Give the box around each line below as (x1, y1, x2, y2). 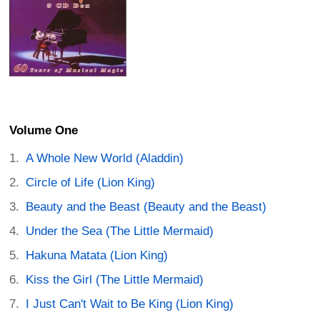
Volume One (9, 123, 78, 137)
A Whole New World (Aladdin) (26, 151, 184, 165)
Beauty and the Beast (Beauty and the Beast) (26, 199, 267, 214)
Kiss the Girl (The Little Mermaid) (26, 272, 204, 286)
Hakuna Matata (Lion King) (26, 248, 169, 262)
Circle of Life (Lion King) (26, 175, 156, 189)
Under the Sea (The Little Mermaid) (26, 224, 214, 238)
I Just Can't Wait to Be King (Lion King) (26, 296, 234, 311)
